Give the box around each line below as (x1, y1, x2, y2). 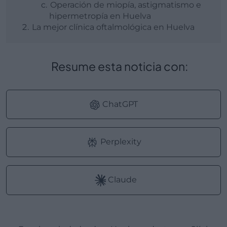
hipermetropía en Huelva (49, 11, 151, 21)
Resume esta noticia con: (58, 58, 188, 73)
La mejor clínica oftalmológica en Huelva (32, 22, 195, 32)
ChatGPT (100, 99, 138, 109)
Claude (105, 174, 137, 184)
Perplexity (98, 136, 141, 146)
